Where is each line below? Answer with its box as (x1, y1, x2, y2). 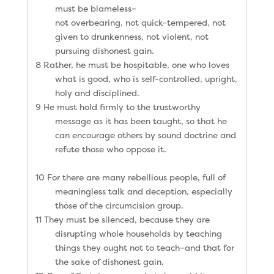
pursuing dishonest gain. (54, 44, 154, 56)
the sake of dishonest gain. (54, 255, 164, 267)
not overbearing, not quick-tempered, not (54, 16, 226, 28)
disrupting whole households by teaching (54, 227, 222, 239)
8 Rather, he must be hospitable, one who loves (35, 58, 229, 70)
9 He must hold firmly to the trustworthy (35, 100, 201, 113)
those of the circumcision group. (54, 199, 183, 211)
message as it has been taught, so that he (54, 114, 227, 127)
